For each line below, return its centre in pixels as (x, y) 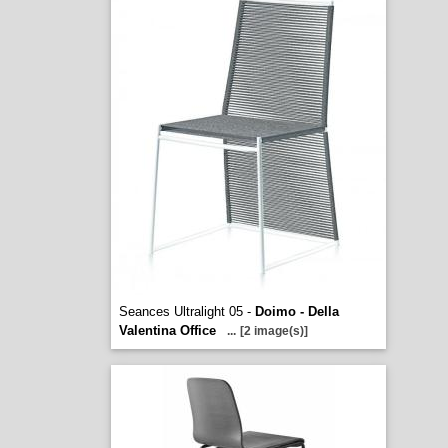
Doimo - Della (296, 311)
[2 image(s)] (273, 331)
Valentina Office (167, 330)
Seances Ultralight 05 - (186, 311)
